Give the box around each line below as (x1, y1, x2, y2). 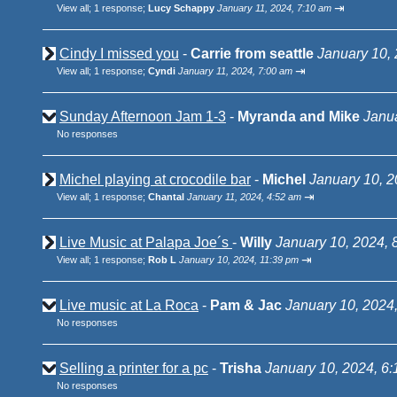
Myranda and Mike (237, 109, 360, 124)
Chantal (148, 191, 187, 202)
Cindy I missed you (59, 46, 179, 61)
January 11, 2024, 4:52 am (187, 191, 301, 202)
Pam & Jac (210, 298, 282, 313)
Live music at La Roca (59, 298, 198, 313)
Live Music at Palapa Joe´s (59, 235, 232, 250)
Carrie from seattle (191, 46, 314, 61)
